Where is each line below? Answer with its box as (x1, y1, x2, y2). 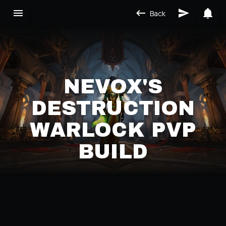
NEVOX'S (64, 75, 162, 97)
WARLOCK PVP (29, 119, 197, 141)
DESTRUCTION (31, 97, 195, 119)
